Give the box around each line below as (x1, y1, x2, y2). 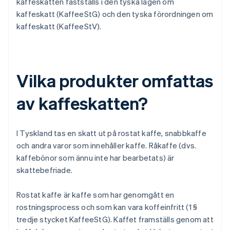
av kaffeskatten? (16, 92, 148, 114)
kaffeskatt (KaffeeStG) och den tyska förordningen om (16, 9, 214, 20)
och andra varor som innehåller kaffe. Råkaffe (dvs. (16, 140, 197, 151)
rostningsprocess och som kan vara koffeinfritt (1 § (16, 202, 198, 213)
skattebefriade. (16, 165, 72, 176)
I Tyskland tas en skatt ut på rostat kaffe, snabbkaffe (16, 128, 206, 139)
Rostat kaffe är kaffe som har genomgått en (16, 189, 175, 200)
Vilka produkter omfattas (16, 69, 213, 92)
